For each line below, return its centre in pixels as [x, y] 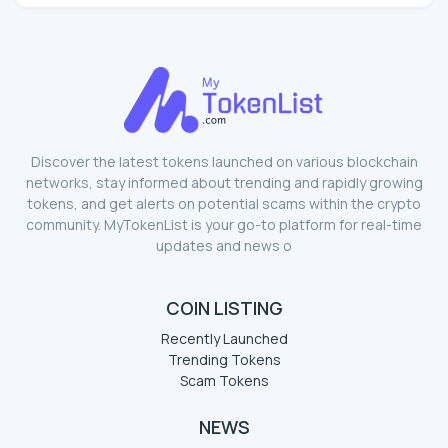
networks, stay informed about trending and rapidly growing [224, 182]
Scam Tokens [224, 380]
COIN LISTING [224, 307]
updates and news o [224, 245]
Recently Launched [224, 338]
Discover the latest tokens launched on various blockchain [224, 161]
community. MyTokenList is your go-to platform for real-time [224, 224]
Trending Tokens [224, 359]
